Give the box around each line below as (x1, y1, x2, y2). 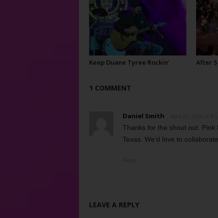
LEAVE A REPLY (89, 200, 139, 209)
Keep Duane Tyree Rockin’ (89, 58, 169, 67)
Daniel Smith (122, 111, 164, 120)
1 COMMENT (89, 83, 131, 92)
